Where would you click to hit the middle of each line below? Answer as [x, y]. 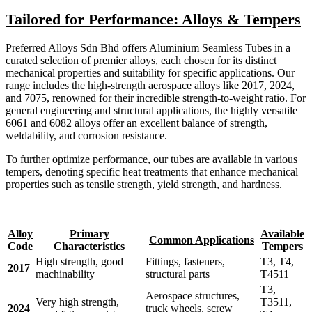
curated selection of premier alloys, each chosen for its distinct [141, 61]
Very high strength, [77, 302]
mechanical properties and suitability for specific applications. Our [150, 73]
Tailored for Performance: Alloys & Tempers [153, 19]
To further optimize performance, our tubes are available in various [151, 159]
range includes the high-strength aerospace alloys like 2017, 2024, [150, 86]
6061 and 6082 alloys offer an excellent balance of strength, [136, 123]
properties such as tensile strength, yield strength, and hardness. [144, 185]
